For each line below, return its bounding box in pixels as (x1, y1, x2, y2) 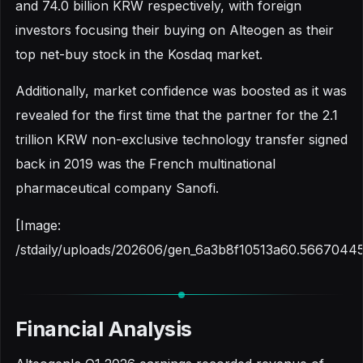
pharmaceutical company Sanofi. (15, 180, 219, 197)
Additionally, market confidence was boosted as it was (15, 83, 347, 100)
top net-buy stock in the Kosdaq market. (15, 46, 263, 63)
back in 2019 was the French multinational (15, 156, 275, 173)
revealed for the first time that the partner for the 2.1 (15, 107, 338, 124)
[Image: (15, 216, 61, 233)
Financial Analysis (15, 316, 192, 341)
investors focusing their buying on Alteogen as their (15, 22, 334, 39)
